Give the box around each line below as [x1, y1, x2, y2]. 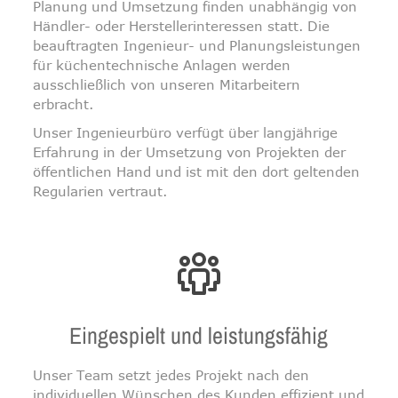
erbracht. [33, 96, 94, 112]
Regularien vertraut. [33, 183, 168, 199]
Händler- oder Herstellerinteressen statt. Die [33, 18, 330, 34]
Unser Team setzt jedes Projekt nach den [33, 367, 310, 383]
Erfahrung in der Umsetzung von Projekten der [33, 144, 346, 160]
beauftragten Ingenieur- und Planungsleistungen [33, 37, 362, 53]
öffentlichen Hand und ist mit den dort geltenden [33, 163, 361, 179]
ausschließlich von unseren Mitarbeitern [33, 76, 301, 92]
